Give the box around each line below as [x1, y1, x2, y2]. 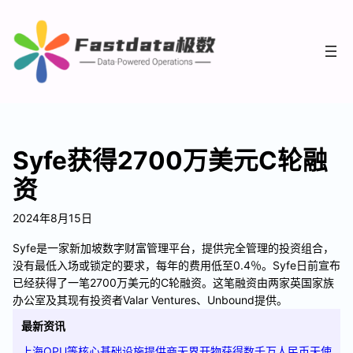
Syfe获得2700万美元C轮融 [13, 144, 328, 176]
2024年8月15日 [13, 210, 92, 225]
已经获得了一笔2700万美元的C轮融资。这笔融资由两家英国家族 [13, 275, 334, 289]
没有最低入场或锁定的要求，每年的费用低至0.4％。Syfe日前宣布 [13, 258, 340, 272]
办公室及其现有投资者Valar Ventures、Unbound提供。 [13, 292, 288, 307]
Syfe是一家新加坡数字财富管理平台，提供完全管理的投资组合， [13, 240, 334, 255]
